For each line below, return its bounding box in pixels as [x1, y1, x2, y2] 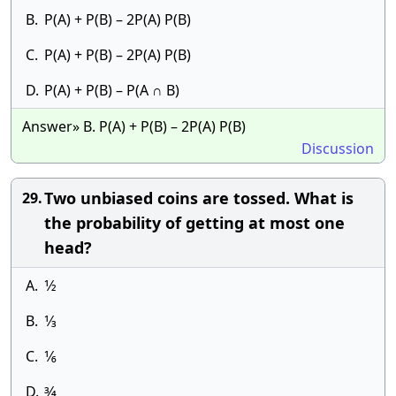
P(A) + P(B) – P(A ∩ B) [44, 80, 179, 100]
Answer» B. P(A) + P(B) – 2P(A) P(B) [22, 117, 246, 136]
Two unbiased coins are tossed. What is [44, 187, 354, 209]
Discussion [301, 139, 374, 158]
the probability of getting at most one [44, 212, 345, 233]
